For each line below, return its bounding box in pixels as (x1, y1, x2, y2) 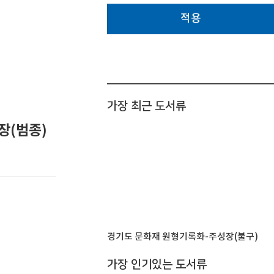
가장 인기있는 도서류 (107, 258, 207, 271)
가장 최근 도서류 (107, 100, 186, 113)
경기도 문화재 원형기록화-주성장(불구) (107, 232, 258, 242)
